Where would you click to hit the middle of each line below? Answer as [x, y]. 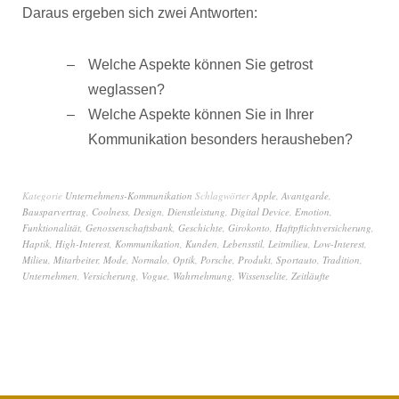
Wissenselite [262, 276]
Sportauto [297, 260]
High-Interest [82, 244]
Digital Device [260, 212]
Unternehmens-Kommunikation [129, 195]
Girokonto [249, 228]
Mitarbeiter [76, 260]
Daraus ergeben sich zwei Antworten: [140, 13]
